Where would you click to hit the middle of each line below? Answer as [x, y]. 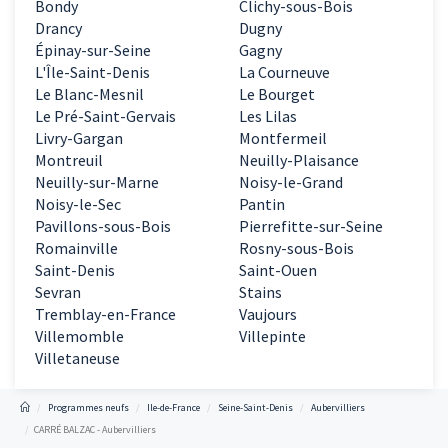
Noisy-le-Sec [78, 204]
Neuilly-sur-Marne [97, 182]
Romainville [76, 248]
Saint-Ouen [278, 270]
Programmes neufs [88, 408]
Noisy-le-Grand [291, 182]
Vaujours [268, 314]
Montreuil [69, 160]
